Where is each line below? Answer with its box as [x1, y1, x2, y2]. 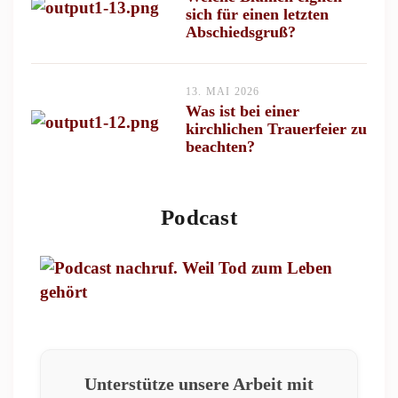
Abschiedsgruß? [185, 22, 296, 41]
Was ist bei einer [185, 101, 299, 120]
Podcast [160, 204, 238, 229]
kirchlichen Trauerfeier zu [185, 119, 367, 138]
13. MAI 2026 [185, 84, 260, 98]
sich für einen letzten [185, 4, 329, 23]
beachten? [185, 137, 255, 155]
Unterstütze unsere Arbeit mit [84, 373, 314, 394]
